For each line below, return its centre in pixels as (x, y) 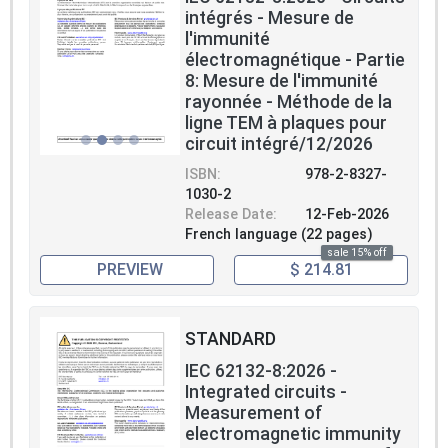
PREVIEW (129, 270)
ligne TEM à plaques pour (286, 123)
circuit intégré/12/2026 (279, 144)
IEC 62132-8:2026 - (261, 371)
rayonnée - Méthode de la (288, 102)
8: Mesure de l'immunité (281, 81)
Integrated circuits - (266, 392)
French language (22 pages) (279, 235)
